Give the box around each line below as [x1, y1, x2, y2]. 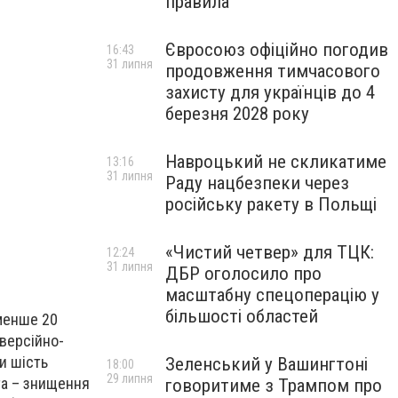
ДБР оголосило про [165, 263, 322, 284]
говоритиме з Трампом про [165, 375, 382, 396]
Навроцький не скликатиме [165, 151, 386, 172]
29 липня [107, 371, 153, 386]
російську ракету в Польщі [165, 194, 377, 215]
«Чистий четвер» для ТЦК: [165, 242, 374, 263]
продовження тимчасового [165, 60, 380, 82]
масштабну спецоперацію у [165, 284, 379, 306]
